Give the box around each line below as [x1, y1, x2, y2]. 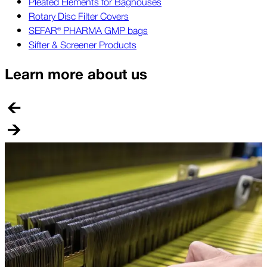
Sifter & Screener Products [29, 37, 136, 52]
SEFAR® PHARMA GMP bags [29, 23, 148, 38]
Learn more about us [5, 63, 147, 87]
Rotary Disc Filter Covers [29, 8, 129, 23]
